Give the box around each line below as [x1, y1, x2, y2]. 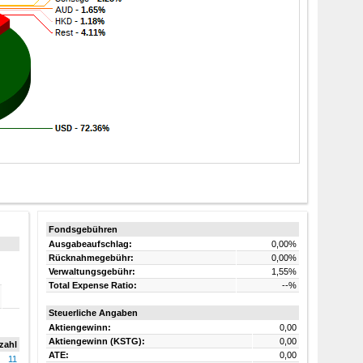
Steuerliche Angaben [48, 307, 138, 318]
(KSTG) [109, 335, 142, 346]
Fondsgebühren [48, 224, 117, 234]
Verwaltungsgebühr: [48, 266, 135, 276]
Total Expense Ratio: [48, 280, 137, 290]
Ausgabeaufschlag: [48, 238, 132, 249]
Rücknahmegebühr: [48, 252, 134, 263]
